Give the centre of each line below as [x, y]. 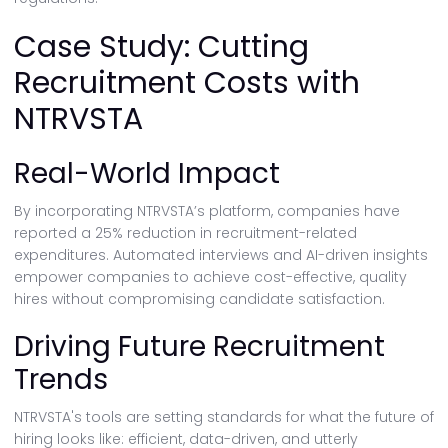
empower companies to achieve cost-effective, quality [210, 277]
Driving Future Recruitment [199, 346]
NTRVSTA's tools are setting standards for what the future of [224, 417]
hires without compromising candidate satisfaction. [199, 299]
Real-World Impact [147, 173]
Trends [61, 379]
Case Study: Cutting [161, 47]
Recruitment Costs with [187, 83]
